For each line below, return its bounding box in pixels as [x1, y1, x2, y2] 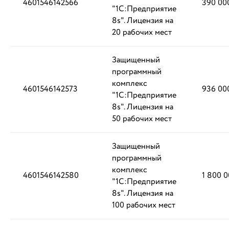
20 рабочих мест [112, 27, 172, 38]
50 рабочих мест [112, 113, 172, 125]
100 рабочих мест [112, 199, 175, 211]
